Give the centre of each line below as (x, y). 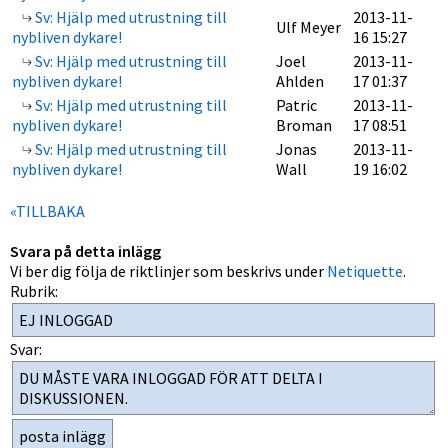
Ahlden (300, 81)
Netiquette (365, 271)
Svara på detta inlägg (85, 251)
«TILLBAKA (47, 211)
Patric (296, 105)
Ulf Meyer (308, 27)
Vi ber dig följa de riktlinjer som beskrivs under (168, 271)
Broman (304, 125)
